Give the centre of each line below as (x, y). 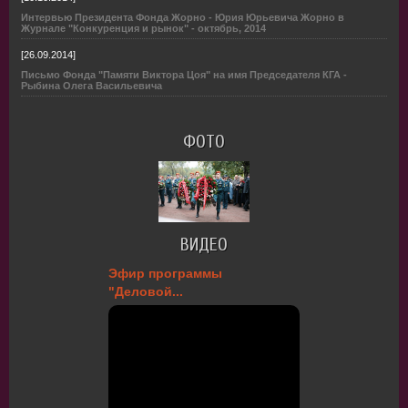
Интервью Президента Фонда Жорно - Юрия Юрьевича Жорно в (183, 17)
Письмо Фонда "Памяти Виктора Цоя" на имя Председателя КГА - (184, 75)
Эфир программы (165, 273)
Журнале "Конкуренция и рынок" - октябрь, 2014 (143, 28)
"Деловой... (146, 291)
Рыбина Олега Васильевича (92, 86)
